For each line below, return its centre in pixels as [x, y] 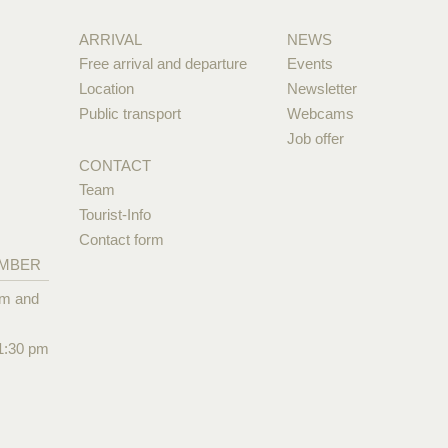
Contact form [121, 239]
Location [106, 88]
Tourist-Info [114, 214]
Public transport [129, 113]
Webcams [321, 113]
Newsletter [322, 88]
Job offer [316, 138]
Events [310, 63]
